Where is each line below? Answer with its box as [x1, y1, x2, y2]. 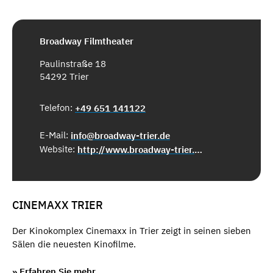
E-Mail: [40, 129, 71, 141]
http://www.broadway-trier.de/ [194, 143, 202, 155]
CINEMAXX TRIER [12, 197, 103, 212]
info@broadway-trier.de [71, 129, 170, 141]
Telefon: [40, 101, 75, 113]
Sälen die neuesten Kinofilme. [12, 238, 136, 250]
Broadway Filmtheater [40, 35, 133, 47]
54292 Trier [40, 70, 89, 82]
